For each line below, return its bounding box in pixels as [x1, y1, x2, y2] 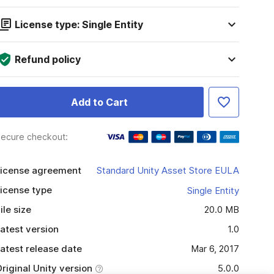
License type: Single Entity [14, 18, 143, 31]
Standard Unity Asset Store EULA [96, 165, 239, 176]
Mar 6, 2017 [190, 243, 239, 254]
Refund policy [14, 53, 81, 65]
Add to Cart [70, 96, 128, 108]
